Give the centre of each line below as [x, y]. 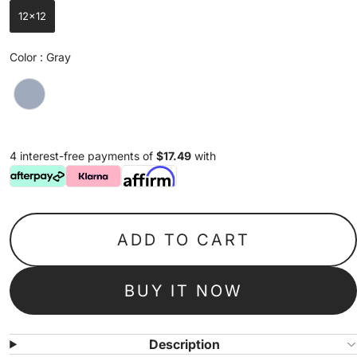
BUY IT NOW [184, 291]
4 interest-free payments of [83, 156]
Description [185, 345]
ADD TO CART [183, 240]
